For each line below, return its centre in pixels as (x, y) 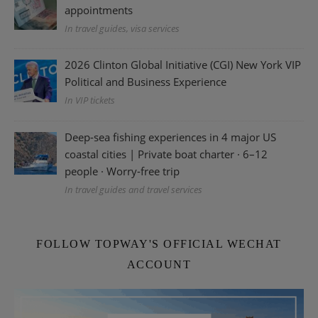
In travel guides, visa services (122, 28)
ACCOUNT (159, 265)
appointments (99, 10)
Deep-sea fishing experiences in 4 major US (171, 137)
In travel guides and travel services (134, 190)
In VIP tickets (90, 100)
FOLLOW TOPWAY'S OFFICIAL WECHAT (159, 244)
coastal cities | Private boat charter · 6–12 (166, 154)
